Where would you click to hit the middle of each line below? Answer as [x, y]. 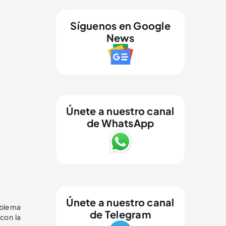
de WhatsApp [120, 123]
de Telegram [120, 214]
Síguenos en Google [120, 25]
